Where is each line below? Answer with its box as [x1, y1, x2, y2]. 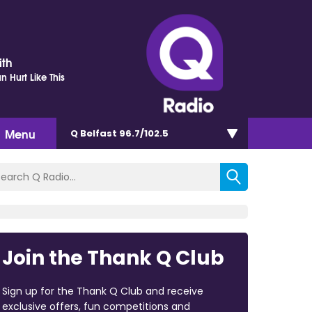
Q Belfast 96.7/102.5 [70, 126, 169, 140]
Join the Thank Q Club [1, 244, 224, 272]
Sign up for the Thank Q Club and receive [1, 283, 203, 298]
